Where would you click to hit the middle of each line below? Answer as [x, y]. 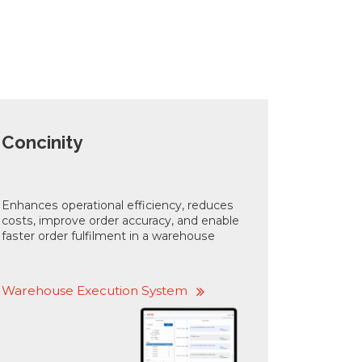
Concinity [42, 142]
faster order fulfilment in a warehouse [109, 236]
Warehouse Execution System [95, 291]
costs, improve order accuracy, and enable [121, 221]
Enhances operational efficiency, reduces [118, 206]
